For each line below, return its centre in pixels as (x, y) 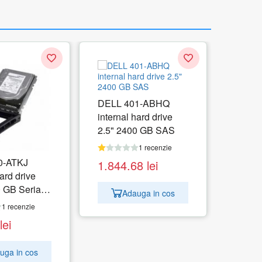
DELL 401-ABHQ (133, 104)
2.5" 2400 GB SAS (136, 130)
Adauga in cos (148, 193)
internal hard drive (135, 117)
